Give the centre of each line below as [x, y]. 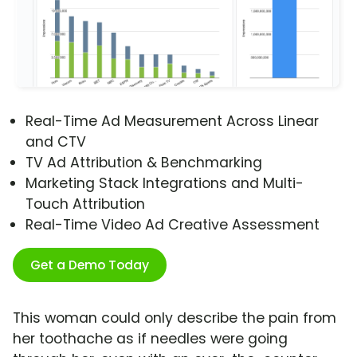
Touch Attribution [85, 204]
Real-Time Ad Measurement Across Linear [172, 122]
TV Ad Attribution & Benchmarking [144, 163]
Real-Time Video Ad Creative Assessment [173, 225]
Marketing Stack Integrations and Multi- [165, 184]
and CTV [56, 142]
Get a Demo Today [90, 265]
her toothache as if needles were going [150, 339]
